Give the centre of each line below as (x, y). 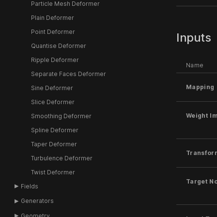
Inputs (194, 38)
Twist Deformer (53, 172)
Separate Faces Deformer (68, 74)
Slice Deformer (53, 102)
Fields (30, 186)
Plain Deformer (52, 17)
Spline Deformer (54, 130)
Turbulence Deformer (62, 158)
